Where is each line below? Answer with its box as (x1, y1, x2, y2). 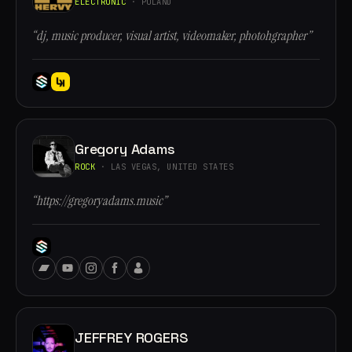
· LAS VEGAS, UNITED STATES (95, 160, 234, 172)
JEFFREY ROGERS (75, 328, 189, 346)
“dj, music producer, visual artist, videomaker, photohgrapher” (32, 27, 311, 44)
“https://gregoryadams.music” (32, 192, 167, 209)
